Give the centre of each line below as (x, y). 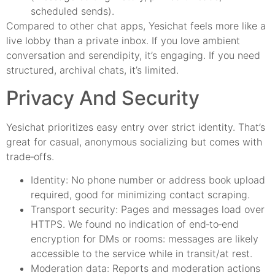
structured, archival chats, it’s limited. (92, 70)
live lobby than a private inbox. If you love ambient (123, 41)
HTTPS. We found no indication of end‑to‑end (135, 224)
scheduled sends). (72, 11)
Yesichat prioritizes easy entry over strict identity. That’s (136, 127)
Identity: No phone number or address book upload (148, 180)
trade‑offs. (30, 156)
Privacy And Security (103, 98)
